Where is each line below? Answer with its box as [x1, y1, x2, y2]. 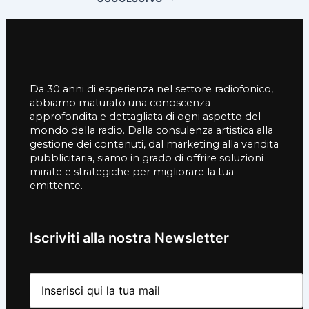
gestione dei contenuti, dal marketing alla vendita [30, 137, 279, 150]
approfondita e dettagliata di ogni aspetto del [30, 110, 261, 123]
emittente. [30, 179, 83, 192]
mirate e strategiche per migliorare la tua [30, 165, 234, 178]
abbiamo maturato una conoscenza [30, 96, 210, 109]
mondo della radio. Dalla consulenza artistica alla [30, 123, 273, 137]
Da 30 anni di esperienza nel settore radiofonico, [30, 82, 273, 95]
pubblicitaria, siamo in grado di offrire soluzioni [30, 151, 263, 164]
